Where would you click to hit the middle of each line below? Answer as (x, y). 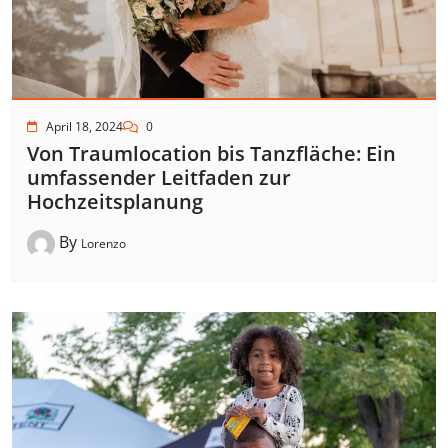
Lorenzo (103, 244)
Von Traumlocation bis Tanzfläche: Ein (211, 154)
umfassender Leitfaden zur (159, 178)
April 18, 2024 (84, 127)
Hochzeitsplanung (115, 202)
